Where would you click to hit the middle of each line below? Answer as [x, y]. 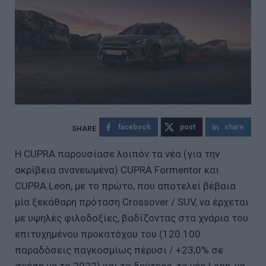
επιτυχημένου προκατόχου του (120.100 [108, 234]
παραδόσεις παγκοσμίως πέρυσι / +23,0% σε [119, 250]
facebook [134, 127]
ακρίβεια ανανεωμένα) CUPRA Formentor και [117, 170]
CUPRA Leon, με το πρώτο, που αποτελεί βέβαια [125, 186]
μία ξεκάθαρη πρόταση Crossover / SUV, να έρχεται [132, 202]
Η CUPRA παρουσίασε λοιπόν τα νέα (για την [117, 153]
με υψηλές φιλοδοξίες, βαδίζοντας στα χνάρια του [132, 218]
